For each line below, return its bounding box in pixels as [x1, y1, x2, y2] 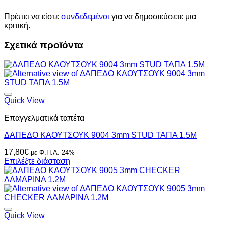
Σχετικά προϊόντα [4, 39, 83, 50]
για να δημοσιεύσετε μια [111, 12, 196, 21]
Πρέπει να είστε [4, 12, 61, 21]
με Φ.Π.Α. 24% [31, 149, 75, 157]
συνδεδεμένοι [61, 12, 111, 21]
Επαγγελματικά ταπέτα [4, 114, 84, 123]
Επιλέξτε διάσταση [4, 157, 70, 166]
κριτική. [4, 21, 30, 30]
